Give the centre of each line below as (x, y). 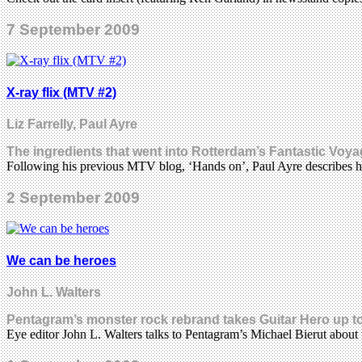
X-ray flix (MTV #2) (61, 92)
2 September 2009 (73, 197)
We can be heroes (61, 260)
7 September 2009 (73, 29)
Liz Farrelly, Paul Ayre (72, 124)
